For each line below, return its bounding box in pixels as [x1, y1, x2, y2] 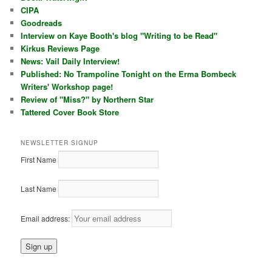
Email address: [21, 212, 72, 223]
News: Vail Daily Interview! [21, 55, 120, 67]
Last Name [21, 183, 57, 194]
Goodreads [21, 17, 63, 29]
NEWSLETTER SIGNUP [21, 138, 99, 147]
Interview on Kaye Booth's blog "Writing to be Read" [21, 30, 218, 42]
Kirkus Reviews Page [21, 42, 100, 55]
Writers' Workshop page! [21, 81, 114, 93]
